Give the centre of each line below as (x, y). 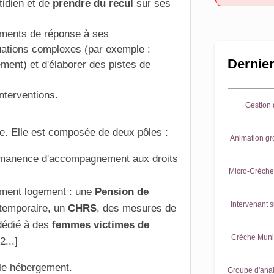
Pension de (122, 192)
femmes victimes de (101, 225)
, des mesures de (136, 208)
